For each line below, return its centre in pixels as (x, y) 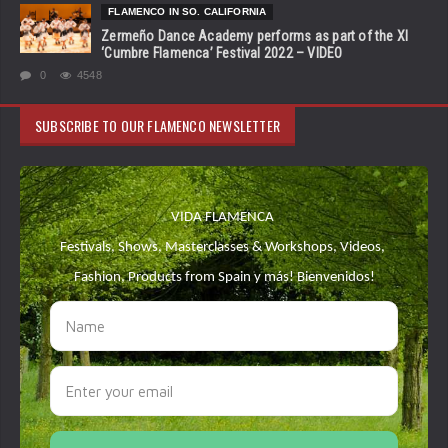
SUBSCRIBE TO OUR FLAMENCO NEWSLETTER (158, 126)
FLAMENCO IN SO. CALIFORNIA (187, 12)
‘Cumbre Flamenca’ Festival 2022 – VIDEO (222, 53)
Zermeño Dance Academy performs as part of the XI (255, 36)
